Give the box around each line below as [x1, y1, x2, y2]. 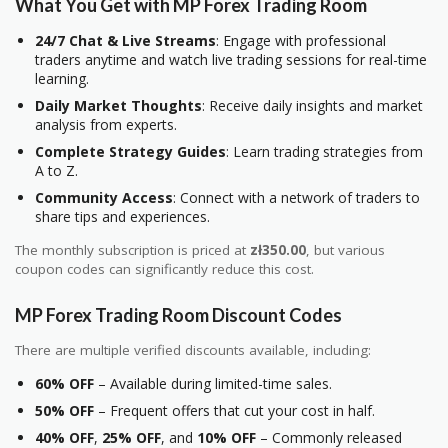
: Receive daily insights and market [202, 95, 423, 115]
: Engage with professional [216, 30, 386, 50]
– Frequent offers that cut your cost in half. [94, 400, 375, 420]
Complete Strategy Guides [35, 141, 226, 161]
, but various [306, 240, 385, 259]
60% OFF [35, 373, 94, 393]
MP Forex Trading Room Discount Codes [15, 304, 342, 327]
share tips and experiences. [35, 206, 210, 226]
